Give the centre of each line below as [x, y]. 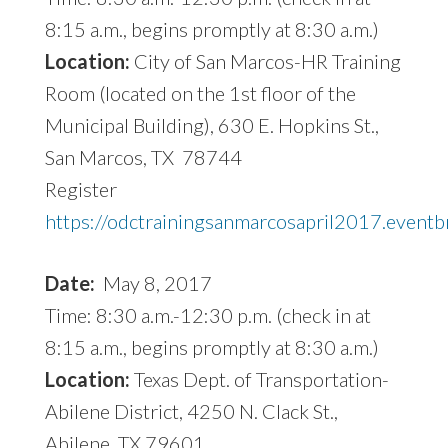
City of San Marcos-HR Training [265, 61]
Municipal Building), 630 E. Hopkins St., [211, 125]
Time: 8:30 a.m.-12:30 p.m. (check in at [207, 315]
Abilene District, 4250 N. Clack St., [191, 411]
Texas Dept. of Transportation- [259, 379]
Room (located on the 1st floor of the [200, 93]
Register [80, 189]
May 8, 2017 [153, 283]
